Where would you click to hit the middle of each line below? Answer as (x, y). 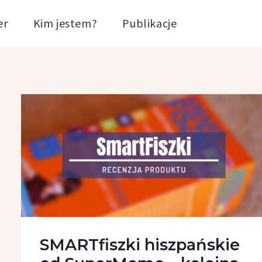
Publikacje (150, 23)
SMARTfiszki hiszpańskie (139, 244)
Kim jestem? (65, 23)
